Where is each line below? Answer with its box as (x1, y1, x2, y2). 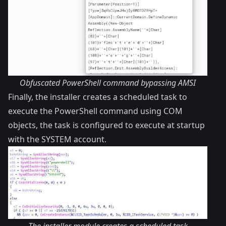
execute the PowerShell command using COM (8, 105, 183, 117)
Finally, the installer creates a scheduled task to (8, 91, 187, 102)
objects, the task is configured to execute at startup (8, 119, 205, 131)
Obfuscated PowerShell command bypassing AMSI (20, 77, 196, 88)
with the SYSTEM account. (8, 133, 106, 145)
